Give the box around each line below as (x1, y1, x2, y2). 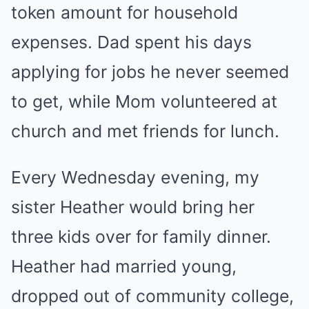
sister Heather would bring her (11, 197, 255, 217)
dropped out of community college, (11, 286, 294, 306)
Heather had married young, (11, 256, 237, 277)
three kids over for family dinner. (11, 226, 271, 247)
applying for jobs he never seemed (11, 61, 289, 82)
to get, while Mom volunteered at (11, 91, 277, 112)
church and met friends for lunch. (11, 121, 279, 141)
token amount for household (11, 2, 238, 23)
